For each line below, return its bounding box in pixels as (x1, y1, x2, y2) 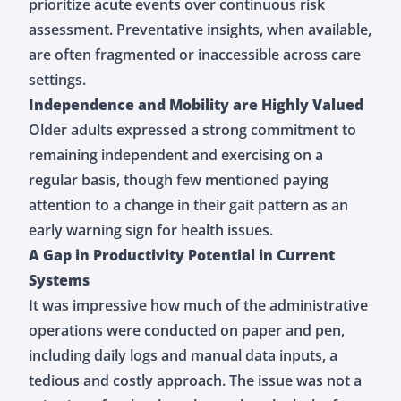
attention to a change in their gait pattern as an (29, 194, 348, 215)
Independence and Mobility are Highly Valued (29, 94, 363, 115)
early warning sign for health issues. (29, 219, 273, 240)
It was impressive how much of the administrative (29, 294, 368, 315)
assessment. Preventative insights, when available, (29, 19, 371, 39)
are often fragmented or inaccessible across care (29, 44, 361, 64)
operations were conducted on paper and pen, (29, 320, 345, 340)
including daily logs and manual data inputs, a (29, 345, 337, 365)
